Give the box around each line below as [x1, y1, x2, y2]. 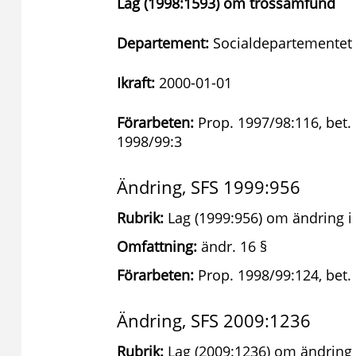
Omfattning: [117, 237, 197, 256]
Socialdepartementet [209, 33, 352, 52]
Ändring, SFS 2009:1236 [117, 308, 311, 332]
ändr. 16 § [197, 237, 267, 256]
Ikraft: [117, 73, 155, 92]
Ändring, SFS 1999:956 [117, 175, 300, 199]
